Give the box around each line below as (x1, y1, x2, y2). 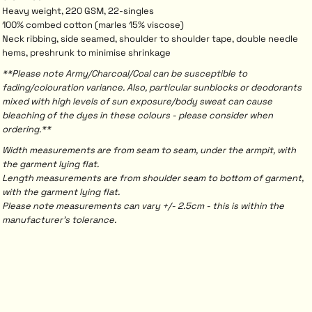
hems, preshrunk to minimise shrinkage (2, 47, 171, 58)
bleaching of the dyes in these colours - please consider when (2, 109, 273, 121)
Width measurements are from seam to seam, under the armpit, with (2, 144, 296, 156)
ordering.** (2, 123, 51, 135)
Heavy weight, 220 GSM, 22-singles (2, 5, 154, 17)
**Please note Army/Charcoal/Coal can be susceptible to (2, 68, 247, 79)
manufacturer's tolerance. (2, 214, 118, 226)
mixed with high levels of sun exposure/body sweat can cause (2, 95, 272, 107)
